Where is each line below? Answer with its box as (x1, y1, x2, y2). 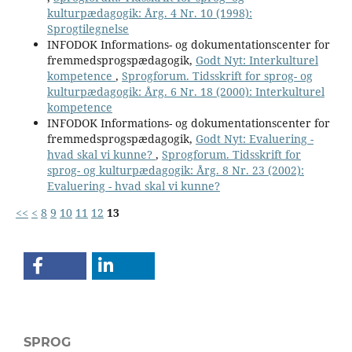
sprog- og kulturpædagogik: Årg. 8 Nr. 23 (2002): (46, 162, 304, 178)
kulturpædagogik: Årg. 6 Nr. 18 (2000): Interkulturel (46, 83, 324, 99)
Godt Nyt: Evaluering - (195, 130, 313, 146)
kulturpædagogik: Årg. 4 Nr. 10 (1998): (46, 5, 252, 20)
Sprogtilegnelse (46, 20, 129, 36)
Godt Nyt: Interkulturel (195, 52, 318, 68)
